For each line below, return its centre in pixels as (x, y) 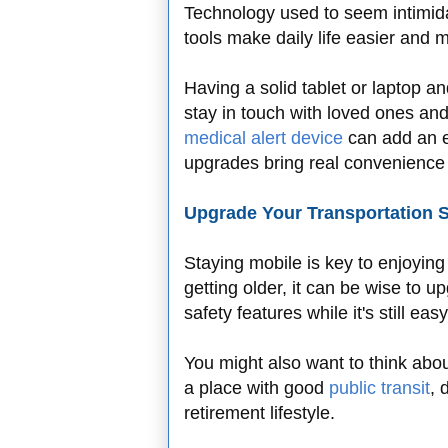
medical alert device (263, 138)
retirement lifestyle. (259, 413)
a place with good (256, 388)
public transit (379, 388)
